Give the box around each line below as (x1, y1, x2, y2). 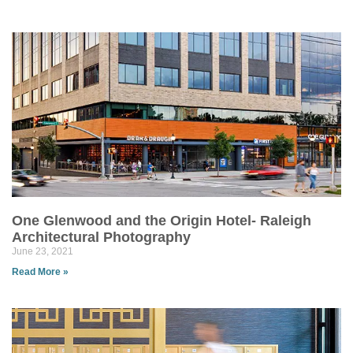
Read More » (12, 266, 69, 277)
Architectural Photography (12, 229, 191, 245)
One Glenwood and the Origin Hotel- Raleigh (12, 213, 311, 229)
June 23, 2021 (12, 246, 73, 257)
